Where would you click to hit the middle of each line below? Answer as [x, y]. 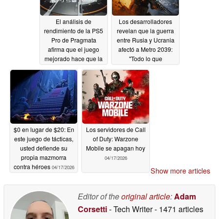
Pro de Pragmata [74, 40]
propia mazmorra [44, 157]
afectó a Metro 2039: [145, 49]
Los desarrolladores [145, 22]
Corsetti [92, 209]
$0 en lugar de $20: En [44, 130]
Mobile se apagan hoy [116, 148]
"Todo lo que [145, 59]
